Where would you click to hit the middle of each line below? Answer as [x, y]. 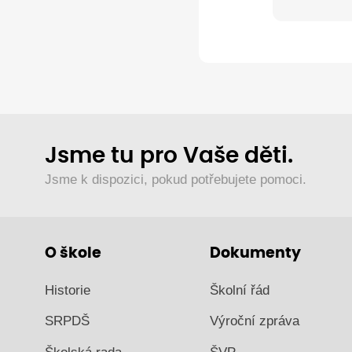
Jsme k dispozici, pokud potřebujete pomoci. [176, 179]
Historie [68, 290]
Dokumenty [255, 253]
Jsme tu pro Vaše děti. [169, 156]
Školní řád [240, 290]
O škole [73, 253]
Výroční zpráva [255, 321]
